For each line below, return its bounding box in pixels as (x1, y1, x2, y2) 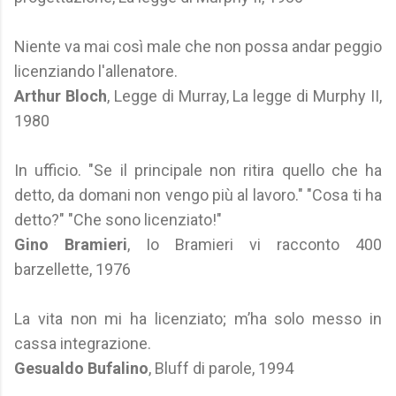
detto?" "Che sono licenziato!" (14, 210, 222, 229)
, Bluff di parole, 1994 (148, 359, 293, 377)
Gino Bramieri (14, 235, 127, 254)
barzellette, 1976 (14, 260, 131, 278)
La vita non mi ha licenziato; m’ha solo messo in (14, 309, 382, 328)
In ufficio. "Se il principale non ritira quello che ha (14, 161, 382, 179)
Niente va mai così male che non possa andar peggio (14, 37, 382, 56)
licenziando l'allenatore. (14, 62, 178, 80)
